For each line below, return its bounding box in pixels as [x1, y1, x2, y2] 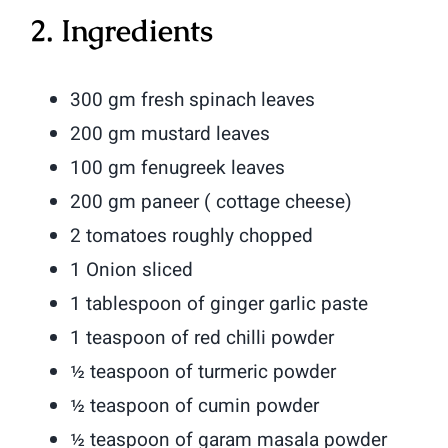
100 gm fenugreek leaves [70, 153, 286, 182]
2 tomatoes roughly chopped [70, 221, 314, 250]
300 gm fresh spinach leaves [70, 85, 316, 114]
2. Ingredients [30, 10, 214, 50]
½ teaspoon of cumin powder [70, 391, 320, 420]
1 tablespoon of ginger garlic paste [70, 289, 369, 318]
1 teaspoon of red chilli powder [70, 323, 335, 352]
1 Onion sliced [70, 255, 194, 284]
